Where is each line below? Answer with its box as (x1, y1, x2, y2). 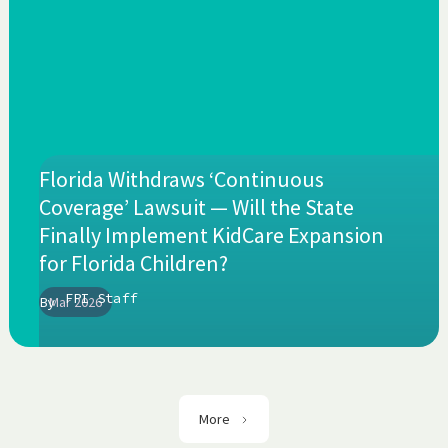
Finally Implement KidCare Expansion (38, 221, 384, 250)
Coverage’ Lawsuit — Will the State (38, 193, 354, 222)
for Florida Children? (38, 249, 228, 278)
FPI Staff (64, 289, 137, 308)
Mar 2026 (48, 293, 102, 312)
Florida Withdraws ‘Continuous (38, 165, 324, 194)
